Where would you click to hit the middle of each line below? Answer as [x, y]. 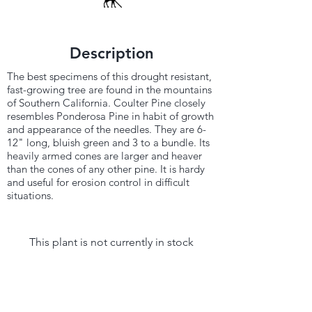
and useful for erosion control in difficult [98, 182]
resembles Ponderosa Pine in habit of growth [110, 116]
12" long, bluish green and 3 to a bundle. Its [108, 142]
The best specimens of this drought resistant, [109, 76]
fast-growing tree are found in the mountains [109, 89]
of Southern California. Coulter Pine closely [106, 103]
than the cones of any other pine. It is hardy [106, 169]
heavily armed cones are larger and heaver [104, 156]
